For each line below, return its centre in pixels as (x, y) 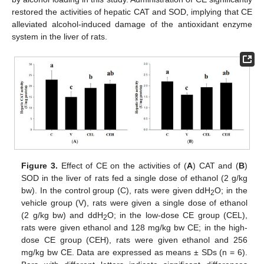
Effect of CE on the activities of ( (122, 166)
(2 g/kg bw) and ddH (62, 215)
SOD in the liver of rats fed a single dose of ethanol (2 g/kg (134, 178)
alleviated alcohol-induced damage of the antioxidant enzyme (132, 24)
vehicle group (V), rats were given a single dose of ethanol (134, 203)
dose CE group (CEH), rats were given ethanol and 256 (134, 240)
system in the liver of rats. (60, 37)
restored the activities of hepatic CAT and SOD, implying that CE (132, 12)
